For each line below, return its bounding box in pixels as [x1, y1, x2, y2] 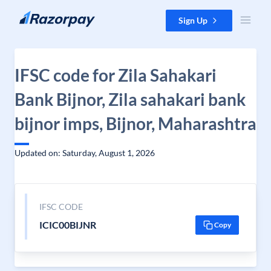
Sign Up [178, 15, 207, 25]
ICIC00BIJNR [39, 219, 96, 230]
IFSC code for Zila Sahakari [15, 65, 217, 85]
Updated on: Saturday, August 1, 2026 [15, 148, 155, 158]
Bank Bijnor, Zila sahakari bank [15, 89, 246, 109]
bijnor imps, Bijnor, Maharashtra [15, 113, 256, 134]
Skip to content [10, 10, 67, 21]
